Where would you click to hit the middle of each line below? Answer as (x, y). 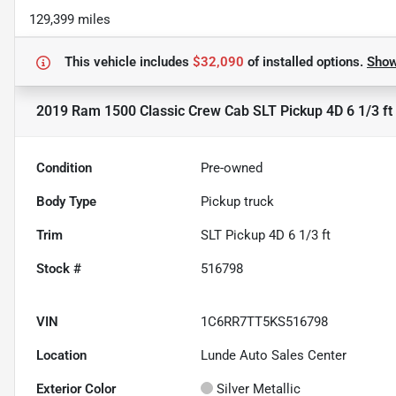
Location (61, 356)
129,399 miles (70, 20)
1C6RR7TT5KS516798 (265, 322)
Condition (64, 168)
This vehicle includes (129, 62)
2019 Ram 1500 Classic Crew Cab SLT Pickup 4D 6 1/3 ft (214, 111)
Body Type (66, 202)
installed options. (313, 62)
